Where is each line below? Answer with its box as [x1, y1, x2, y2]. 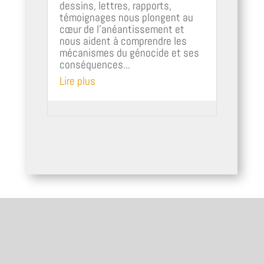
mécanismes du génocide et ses [59, 45, 199, 60]
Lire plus [59, 73, 95, 88]
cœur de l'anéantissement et [59, 21, 184, 37]
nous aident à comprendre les [59, 33, 187, 48]
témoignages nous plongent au [59, 9, 193, 25]
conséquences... [59, 57, 130, 72]
